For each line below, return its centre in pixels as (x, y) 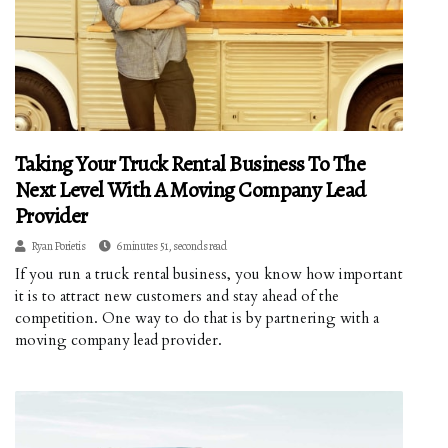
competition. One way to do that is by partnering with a (197, 318)
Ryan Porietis (58, 246)
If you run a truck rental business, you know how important (209, 274)
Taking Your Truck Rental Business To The (190, 164)
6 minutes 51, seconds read (171, 246)
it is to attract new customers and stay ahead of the (177, 296)
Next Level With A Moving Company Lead (190, 190)
